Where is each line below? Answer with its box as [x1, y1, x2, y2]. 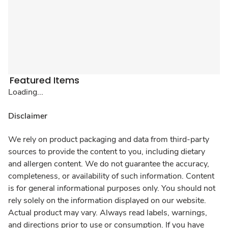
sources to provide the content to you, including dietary [8, 146, 205, 158]
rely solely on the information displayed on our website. [8, 195, 206, 207]
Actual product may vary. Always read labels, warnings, [8, 207, 207, 219]
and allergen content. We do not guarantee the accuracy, [8, 158, 209, 170]
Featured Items [10, 74, 80, 87]
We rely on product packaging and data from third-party [8, 134, 209, 146]
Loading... [8, 87, 43, 98]
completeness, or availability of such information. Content [8, 170, 214, 182]
